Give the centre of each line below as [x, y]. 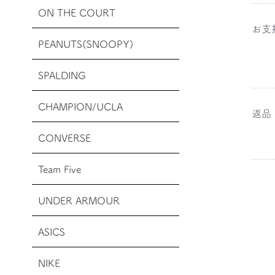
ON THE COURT [77, 13]
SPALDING [62, 75]
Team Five [60, 169]
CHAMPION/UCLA [80, 107]
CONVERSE [64, 138]
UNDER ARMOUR [79, 200]
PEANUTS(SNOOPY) [86, 44]
